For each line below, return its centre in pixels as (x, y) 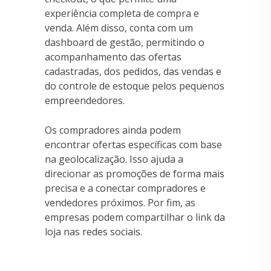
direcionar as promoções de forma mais (135, 173)
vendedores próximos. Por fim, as (120, 202)
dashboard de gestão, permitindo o (125, 42)
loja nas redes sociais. (93, 231)
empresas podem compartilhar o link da (135, 217)
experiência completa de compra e (122, 13)
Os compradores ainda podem (113, 130)
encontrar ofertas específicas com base (133, 144)
